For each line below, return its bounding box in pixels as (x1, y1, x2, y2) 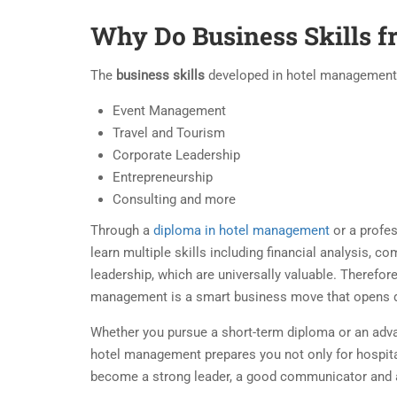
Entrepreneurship (113, 168, 213, 185)
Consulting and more (113, 191, 236, 207)
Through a (90, 222, 153, 238)
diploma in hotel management (153, 222, 330, 238)
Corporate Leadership (113, 146, 240, 163)
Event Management (113, 102, 226, 119)
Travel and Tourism (113, 124, 225, 141)
